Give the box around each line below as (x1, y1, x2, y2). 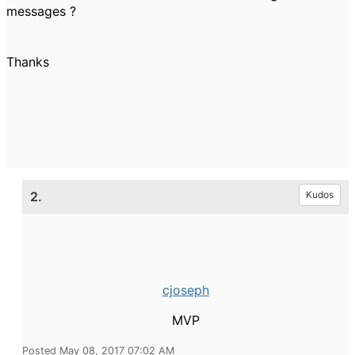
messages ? (6, 3, 76, 19)
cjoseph (162, 282, 209, 298)
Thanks (6, 54, 49, 70)
